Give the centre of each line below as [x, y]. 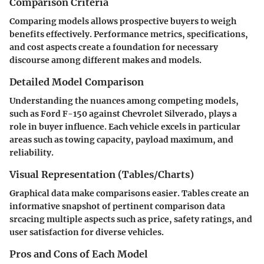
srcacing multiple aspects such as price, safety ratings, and [131, 220]
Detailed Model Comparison [77, 82]
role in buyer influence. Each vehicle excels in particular [125, 127]
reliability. [32, 153]
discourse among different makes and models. [105, 60]
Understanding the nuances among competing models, [124, 101]
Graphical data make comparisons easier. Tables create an [129, 194]
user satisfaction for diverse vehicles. [87, 232]
